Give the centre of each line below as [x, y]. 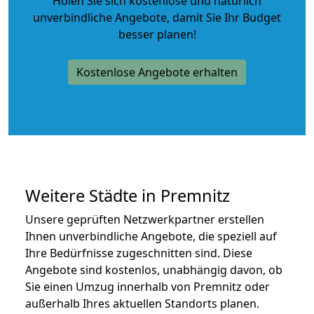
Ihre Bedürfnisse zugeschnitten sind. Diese [139, 253]
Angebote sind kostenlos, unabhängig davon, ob [154, 269]
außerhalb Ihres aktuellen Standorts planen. [142, 303]
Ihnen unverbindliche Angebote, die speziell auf [151, 236]
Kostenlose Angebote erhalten [157, 72]
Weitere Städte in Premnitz [128, 195]
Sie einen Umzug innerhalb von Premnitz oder [148, 286]
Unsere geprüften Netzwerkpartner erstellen [145, 219]
